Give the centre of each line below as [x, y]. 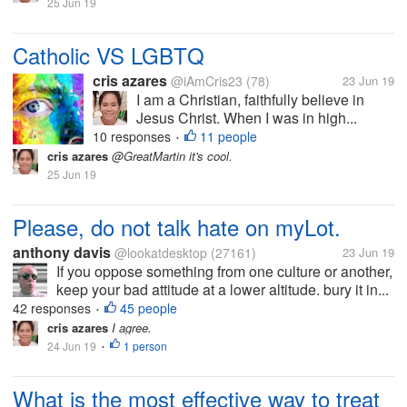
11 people [228, 136]
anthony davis [62, 252]
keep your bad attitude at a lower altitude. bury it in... [223, 289]
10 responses [134, 136]
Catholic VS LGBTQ [109, 55]
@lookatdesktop [161, 253]
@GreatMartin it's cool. [170, 156]
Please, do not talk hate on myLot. [177, 227]
